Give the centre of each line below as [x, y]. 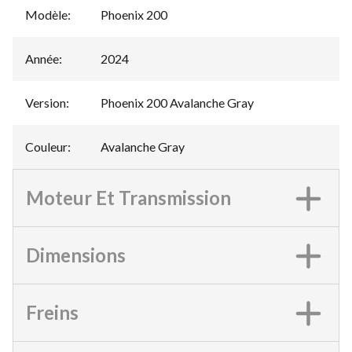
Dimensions [76, 255]
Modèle [46, 15]
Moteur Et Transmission [128, 198]
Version [46, 103]
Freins [52, 312]
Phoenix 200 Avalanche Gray [177, 103]
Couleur [46, 147]
